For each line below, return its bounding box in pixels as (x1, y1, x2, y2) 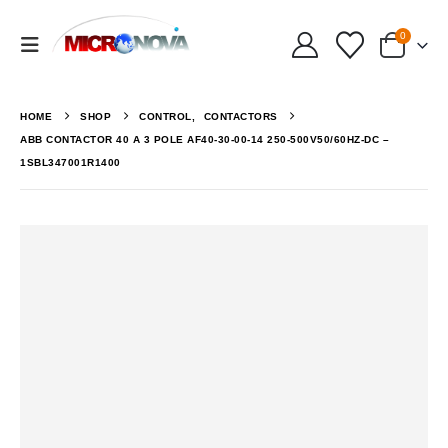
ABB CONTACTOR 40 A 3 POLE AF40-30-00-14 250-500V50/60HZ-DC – (20, 134, 389, 146)
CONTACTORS (203, 111, 278, 123)
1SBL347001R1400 (20, 157, 121, 169)
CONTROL (139, 111, 192, 123)
